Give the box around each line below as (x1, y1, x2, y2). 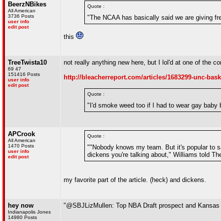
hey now (8, 202, 34, 209)
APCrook (8, 130, 35, 138)
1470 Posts (8, 143, 34, 148)
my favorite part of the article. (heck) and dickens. (64, 176, 206, 184)
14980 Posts (8, 215, 37, 220)
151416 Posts (8, 72, 40, 77)
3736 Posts (8, 13, 34, 19)
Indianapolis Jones (8, 209, 51, 215)
